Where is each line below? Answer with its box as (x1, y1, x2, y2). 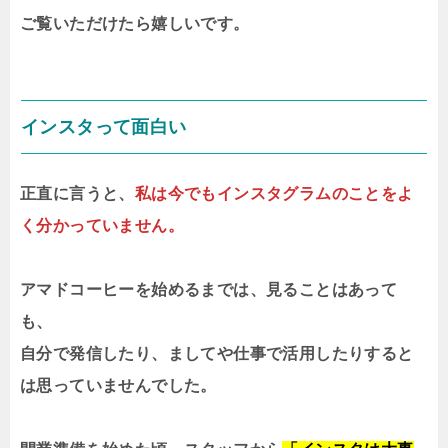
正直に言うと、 (20, 185, 135, 203)
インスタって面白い (21, 117, 187, 138)
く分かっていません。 (20, 217, 184, 235)
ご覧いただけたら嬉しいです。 (20, 15, 250, 33)
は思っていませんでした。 (20, 377, 217, 395)
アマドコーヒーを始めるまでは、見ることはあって (20, 281, 398, 299)
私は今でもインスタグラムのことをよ (134, 185, 414, 203)
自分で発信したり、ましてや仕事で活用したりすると (20, 345, 414, 363)
